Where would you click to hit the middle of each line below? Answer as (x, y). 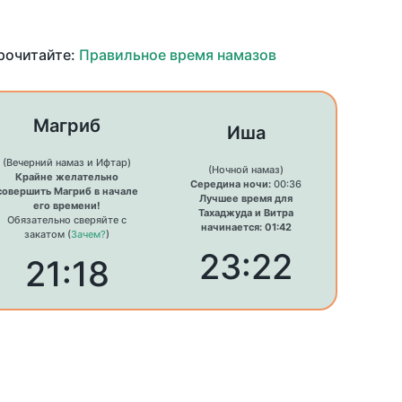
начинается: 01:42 (246, 227)
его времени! (67, 206)
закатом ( (48, 235)
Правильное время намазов (177, 55)
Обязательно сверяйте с (67, 220)
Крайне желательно (67, 177)
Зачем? (89, 235)
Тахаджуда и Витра (246, 213)
